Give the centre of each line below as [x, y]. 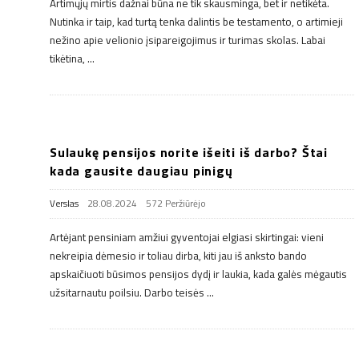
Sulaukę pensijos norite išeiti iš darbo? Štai [189, 152]
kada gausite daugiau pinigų [141, 170]
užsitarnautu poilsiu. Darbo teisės [127, 292]
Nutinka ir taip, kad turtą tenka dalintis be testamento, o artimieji [196, 21]
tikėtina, [67, 58]
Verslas [64, 203]
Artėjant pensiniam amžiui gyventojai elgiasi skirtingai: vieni [187, 237]
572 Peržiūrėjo [176, 203]
